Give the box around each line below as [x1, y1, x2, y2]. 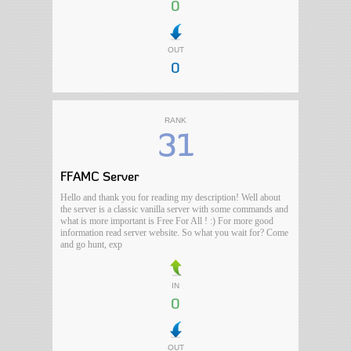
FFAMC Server [60, 172, 139, 184]
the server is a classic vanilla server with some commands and [60, 204, 289, 215]
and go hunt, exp [60, 239, 123, 250]
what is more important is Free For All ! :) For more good [60, 215, 274, 226]
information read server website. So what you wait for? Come [60, 227, 289, 238]
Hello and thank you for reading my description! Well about [60, 192, 281, 203]
